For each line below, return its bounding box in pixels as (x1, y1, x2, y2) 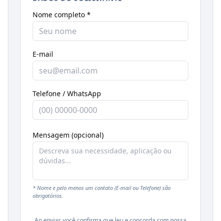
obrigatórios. (33, 191, 63, 199)
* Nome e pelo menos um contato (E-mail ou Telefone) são (33, 184, 171, 191)
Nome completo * (33, 9, 91, 19)
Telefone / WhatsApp (33, 88, 101, 98)
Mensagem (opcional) (33, 130, 104, 140)
